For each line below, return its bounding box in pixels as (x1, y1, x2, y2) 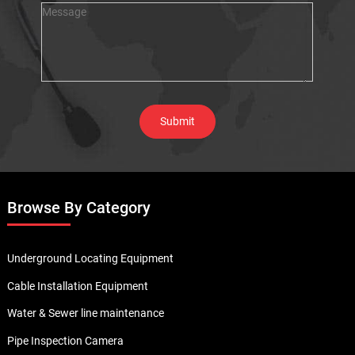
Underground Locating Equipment (6, 251, 174, 265)
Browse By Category (6, 198, 151, 218)
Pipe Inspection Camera (6, 334, 124, 348)
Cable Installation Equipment (6, 279, 148, 292)
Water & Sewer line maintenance (6, 307, 164, 320)
